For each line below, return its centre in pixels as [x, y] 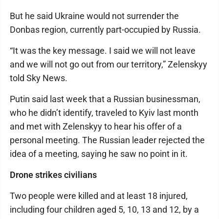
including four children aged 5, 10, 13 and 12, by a [104, 209]
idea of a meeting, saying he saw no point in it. [99, 154]
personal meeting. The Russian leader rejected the [107, 140]
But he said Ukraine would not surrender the [94, 16]
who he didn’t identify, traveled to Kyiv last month [104, 113]
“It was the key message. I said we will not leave [103, 51]
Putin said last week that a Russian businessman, [105, 99]
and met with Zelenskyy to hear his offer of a [96, 126]
